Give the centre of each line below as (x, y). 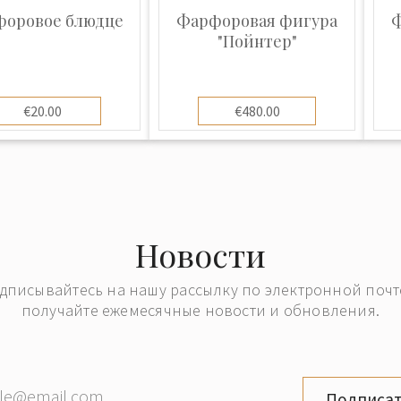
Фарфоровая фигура (257, 21)
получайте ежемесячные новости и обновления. (200, 311)
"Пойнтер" (257, 41)
